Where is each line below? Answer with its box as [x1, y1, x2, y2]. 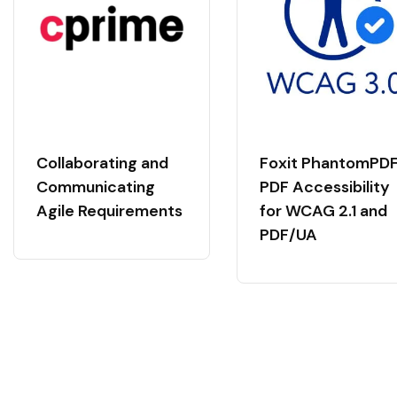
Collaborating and [36, 152, 168, 174]
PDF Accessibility [260, 176, 390, 198]
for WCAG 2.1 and [260, 200, 387, 222]
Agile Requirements [36, 200, 183, 222]
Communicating [36, 176, 155, 198]
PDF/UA [260, 224, 321, 245]
